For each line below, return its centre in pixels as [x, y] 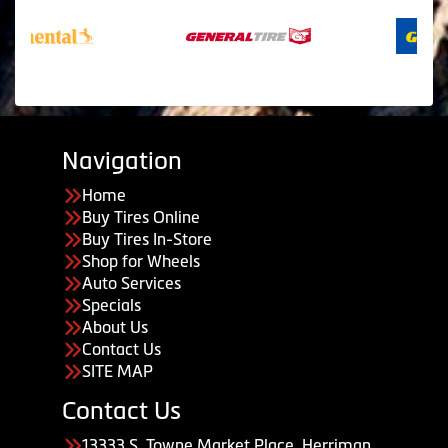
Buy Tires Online [141, 216]
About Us [115, 326]
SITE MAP [117, 370]
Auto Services [131, 282]
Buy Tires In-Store [147, 238]
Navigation [122, 160]
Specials [111, 304]
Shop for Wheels [141, 260]
